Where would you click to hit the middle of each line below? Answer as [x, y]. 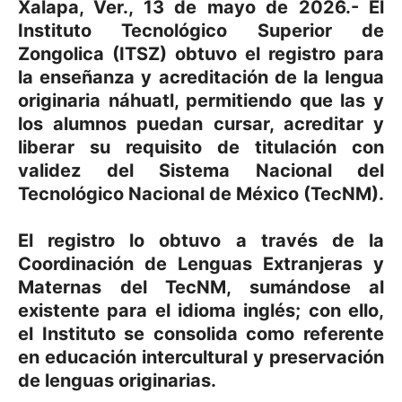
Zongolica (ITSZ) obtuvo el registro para [201, 53]
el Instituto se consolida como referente [201, 333]
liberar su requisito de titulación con [201, 147]
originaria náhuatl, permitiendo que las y [201, 100]
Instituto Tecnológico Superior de [201, 30]
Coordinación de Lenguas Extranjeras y [201, 263]
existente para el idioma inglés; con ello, [201, 310]
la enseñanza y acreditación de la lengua [201, 77]
